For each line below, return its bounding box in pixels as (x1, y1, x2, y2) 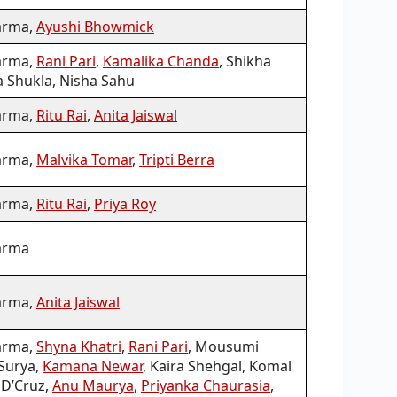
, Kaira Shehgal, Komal (143, 355, 292, 376)
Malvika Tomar (36, 149, 132, 169)
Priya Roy (94, 193, 156, 214)
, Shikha (219, 51, 271, 71)
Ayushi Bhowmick (36, 16, 154, 36)
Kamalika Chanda (103, 51, 219, 71)
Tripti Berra (139, 149, 214, 169)
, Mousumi (188, 336, 259, 356)
